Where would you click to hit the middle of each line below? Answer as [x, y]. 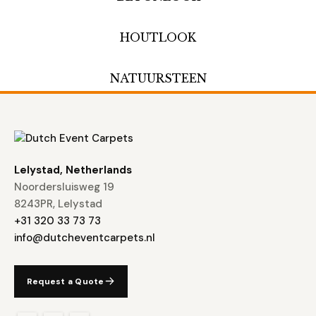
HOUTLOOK [158, 37]
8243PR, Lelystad [58, 203]
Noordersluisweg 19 [64, 187]
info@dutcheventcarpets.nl [85, 237]
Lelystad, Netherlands [73, 170]
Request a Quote [66, 281]
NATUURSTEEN [158, 78]
